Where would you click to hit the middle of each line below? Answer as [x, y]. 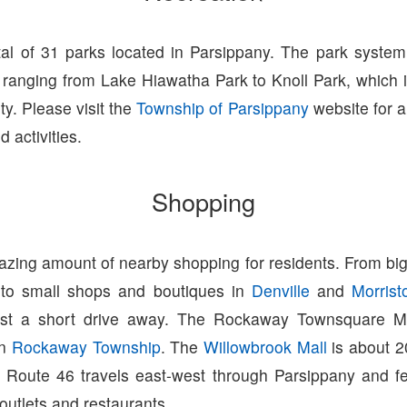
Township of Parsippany [223, 108]
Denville [280, 291]
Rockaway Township [86, 347]
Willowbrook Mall [265, 347]
